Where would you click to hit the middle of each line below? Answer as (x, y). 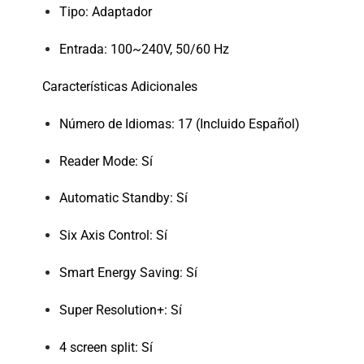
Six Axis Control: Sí (113, 236)
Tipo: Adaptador (105, 12)
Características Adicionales (120, 86)
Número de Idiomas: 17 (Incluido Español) (179, 123)
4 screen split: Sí (106, 347)
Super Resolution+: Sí (120, 310)
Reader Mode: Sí (106, 161)
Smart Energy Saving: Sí (128, 272)
